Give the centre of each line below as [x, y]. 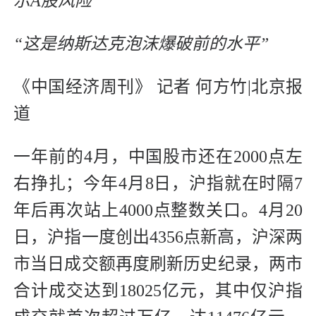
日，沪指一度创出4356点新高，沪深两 [158, 237]
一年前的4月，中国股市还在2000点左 [158, 157]
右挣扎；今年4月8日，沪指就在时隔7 [158, 184]
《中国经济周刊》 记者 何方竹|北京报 [158, 87]
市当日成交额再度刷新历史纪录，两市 [158, 264]
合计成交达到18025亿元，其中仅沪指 [158, 291]
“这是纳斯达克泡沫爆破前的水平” [141, 44]
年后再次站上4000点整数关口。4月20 [158, 211]
